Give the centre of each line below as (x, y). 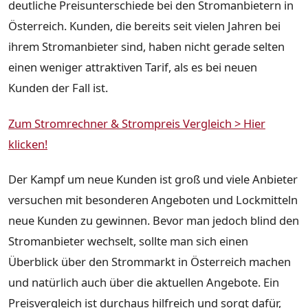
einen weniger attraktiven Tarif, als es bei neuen (133, 67)
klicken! (28, 144)
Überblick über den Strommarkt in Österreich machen (150, 262)
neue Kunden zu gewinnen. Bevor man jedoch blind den (154, 221)
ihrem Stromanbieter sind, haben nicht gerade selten (146, 47)
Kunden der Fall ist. (58, 88)
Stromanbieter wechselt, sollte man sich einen (128, 241)
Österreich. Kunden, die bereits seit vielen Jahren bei (144, 26)
